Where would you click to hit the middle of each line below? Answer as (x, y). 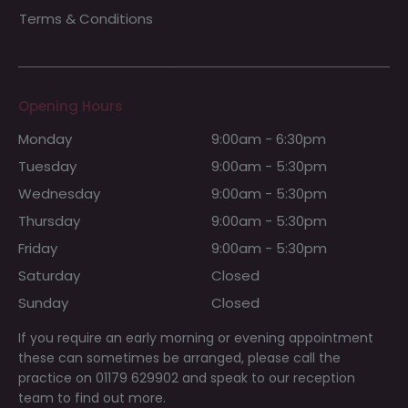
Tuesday (47, 166)
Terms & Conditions (86, 18)
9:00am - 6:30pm (269, 138)
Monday (45, 138)
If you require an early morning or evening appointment (196, 337)
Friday (38, 248)
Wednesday (59, 193)
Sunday (43, 302)
